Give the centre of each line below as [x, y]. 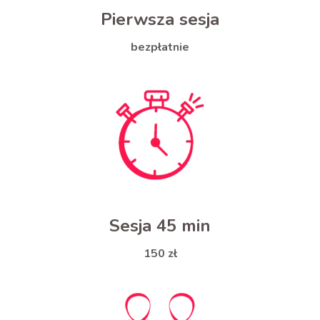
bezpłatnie [160, 47]
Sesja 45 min [160, 226]
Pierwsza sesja [160, 20]
